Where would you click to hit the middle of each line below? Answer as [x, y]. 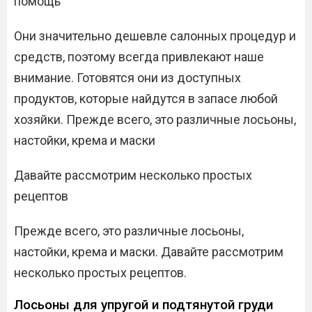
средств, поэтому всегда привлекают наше [139, 57]
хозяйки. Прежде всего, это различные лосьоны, [155, 119]
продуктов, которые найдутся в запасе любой [146, 99]
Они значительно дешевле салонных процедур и [155, 36]
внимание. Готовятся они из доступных [127, 78]
